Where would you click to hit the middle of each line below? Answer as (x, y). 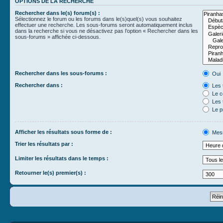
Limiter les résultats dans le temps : (62, 158)
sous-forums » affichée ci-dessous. (58, 37)
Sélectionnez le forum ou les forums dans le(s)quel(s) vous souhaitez (99, 19)
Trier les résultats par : (44, 144)
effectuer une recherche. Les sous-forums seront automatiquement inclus (104, 25)
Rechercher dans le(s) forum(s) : (57, 13)
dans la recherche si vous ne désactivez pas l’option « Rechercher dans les (107, 31)
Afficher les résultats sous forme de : (63, 132)
